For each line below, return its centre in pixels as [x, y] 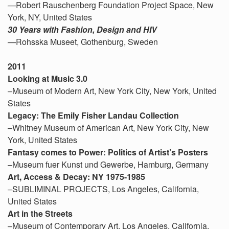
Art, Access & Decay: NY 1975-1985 [76, 177]
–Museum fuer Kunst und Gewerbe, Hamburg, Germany [108, 164]
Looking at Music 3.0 [48, 78]
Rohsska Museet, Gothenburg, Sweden [87, 42]
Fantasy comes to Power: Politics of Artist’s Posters [108, 152]
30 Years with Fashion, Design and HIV [82, 29]
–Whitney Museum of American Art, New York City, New [108, 128]
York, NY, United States [50, 17]
